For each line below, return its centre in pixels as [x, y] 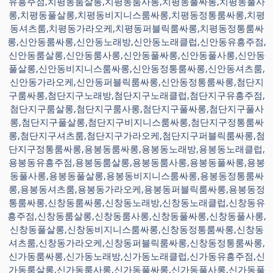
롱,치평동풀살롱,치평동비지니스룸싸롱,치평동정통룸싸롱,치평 [136, 15]
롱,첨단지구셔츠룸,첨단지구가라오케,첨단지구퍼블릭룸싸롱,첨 [136, 135]
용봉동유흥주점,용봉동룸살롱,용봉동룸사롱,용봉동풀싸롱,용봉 [136, 162]
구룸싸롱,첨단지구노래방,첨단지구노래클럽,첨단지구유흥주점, [136, 95]
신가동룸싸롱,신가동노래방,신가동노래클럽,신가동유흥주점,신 [136, 256]
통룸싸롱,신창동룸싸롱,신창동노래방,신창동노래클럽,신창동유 [136, 202]
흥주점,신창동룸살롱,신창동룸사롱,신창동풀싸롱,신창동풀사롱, [136, 216]
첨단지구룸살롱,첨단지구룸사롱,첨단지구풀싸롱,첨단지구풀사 [136, 108]
